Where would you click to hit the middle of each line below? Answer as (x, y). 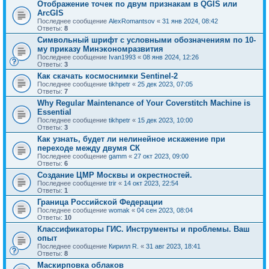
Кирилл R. (124, 246)
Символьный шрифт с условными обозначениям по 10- (147, 40)
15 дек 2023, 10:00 (165, 120)
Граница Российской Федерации (100, 202)
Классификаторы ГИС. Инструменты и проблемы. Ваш (144, 229)
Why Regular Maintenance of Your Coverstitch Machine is (144, 103)
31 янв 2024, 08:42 (190, 21)
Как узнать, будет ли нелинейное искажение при (131, 139)
